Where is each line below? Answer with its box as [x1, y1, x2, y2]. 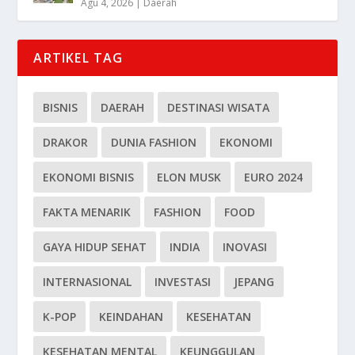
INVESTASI [155, 274, 212, 290]
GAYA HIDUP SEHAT [43, 239, 147, 255]
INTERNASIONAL [43, 274, 132, 290]
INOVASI [223, 239, 268, 255]
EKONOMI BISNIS [43, 170, 135, 185]
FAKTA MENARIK [43, 204, 132, 220]
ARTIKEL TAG [33, 49, 124, 67]
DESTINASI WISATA [167, 100, 270, 116]
